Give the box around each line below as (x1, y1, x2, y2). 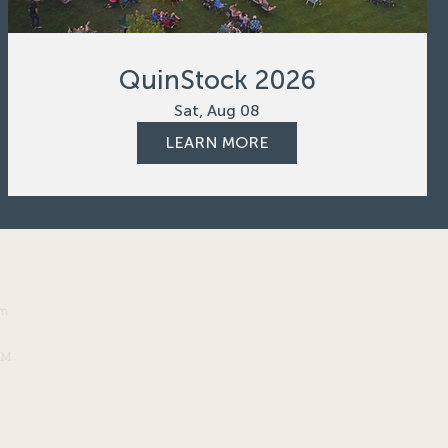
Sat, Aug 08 (174, 100, 261, 120)
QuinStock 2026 (118, 64, 316, 96)
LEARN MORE (165, 132, 270, 152)
